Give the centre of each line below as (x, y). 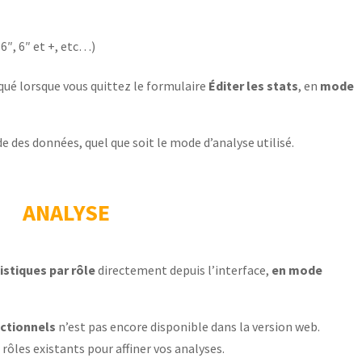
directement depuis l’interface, (184, 269)
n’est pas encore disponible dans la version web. (188, 326)
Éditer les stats (254, 85)
